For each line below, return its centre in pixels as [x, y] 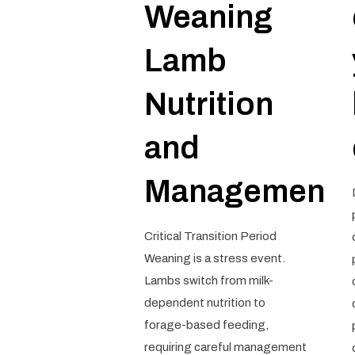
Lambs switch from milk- [208, 281]
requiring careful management [225, 347]
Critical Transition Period [210, 236]
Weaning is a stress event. [214, 258]
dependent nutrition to [204, 303]
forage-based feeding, [206, 325]
